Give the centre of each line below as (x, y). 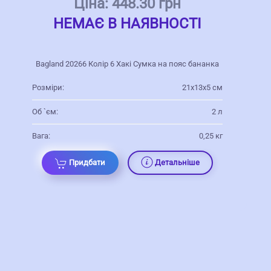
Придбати (87, 163)
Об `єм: (45, 112)
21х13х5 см (202, 88)
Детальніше (178, 163)
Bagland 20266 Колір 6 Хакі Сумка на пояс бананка (128, 64)
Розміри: (48, 88)
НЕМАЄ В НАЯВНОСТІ (128, 24)
